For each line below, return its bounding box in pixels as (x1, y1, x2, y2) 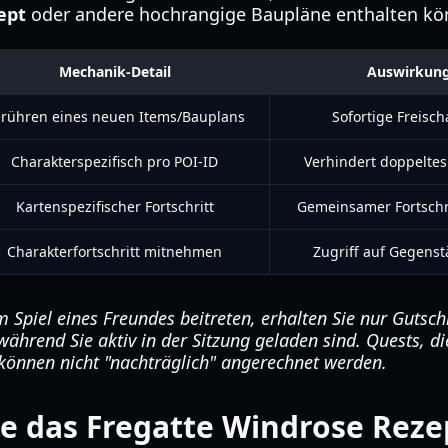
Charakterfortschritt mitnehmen (7, 242, 222, 261)
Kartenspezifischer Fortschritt (15, 197, 214, 216)
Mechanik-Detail (58, 62, 171, 81)
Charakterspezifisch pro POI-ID (11, 152, 218, 171)
